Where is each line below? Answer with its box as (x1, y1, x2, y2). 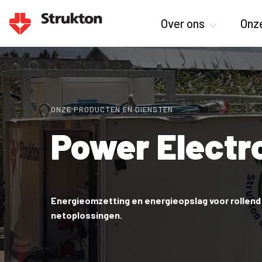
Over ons (161, 16, 205, 30)
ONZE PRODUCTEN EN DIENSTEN (51, 105, 173, 115)
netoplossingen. (51, 209, 122, 220)
